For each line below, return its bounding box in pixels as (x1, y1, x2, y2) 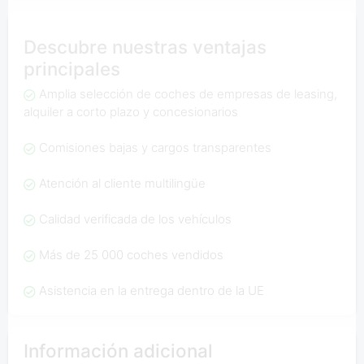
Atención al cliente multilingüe (38, 175, 206, 192)
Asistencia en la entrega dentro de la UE (38, 283, 264, 299)
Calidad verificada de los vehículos (38, 211, 232, 227)
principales (23, 57, 120, 80)
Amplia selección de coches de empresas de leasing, (38, 86, 337, 102)
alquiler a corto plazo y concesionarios (23, 104, 238, 120)
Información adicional (23, 340, 213, 362)
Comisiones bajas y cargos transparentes (38, 140, 271, 156)
